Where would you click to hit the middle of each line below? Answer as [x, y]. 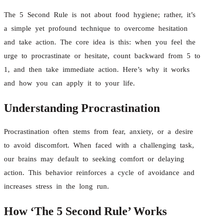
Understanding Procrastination [82, 108]
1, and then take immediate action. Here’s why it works [97, 69]
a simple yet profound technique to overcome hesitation [96, 28]
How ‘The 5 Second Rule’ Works [85, 211]
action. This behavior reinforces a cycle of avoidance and [99, 172]
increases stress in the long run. [56, 186]
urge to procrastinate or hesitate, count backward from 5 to [102, 55]
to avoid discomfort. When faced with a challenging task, [99, 145]
